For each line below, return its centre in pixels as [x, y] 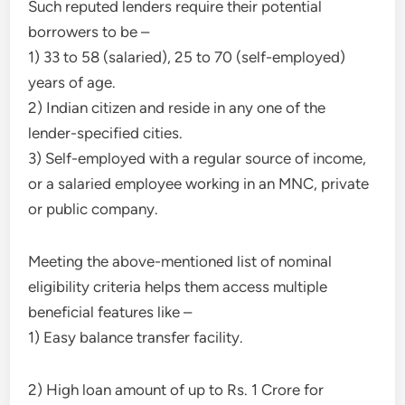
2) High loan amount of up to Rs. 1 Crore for [176, 390]
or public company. [94, 209]
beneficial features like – [110, 312]
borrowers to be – [89, 32]
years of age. [72, 82]
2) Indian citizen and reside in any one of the [177, 108]
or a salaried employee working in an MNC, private [199, 184]
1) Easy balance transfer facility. [136, 337]
